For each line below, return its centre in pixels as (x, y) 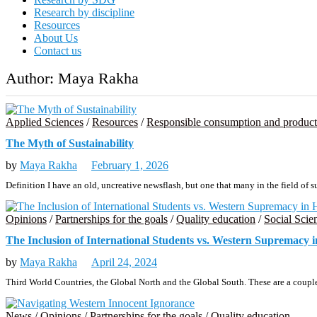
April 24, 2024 (124, 262)
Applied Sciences (45, 122)
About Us (56, 38)
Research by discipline (84, 12)
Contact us (58, 51)
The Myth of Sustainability (70, 144)
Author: (32, 78)
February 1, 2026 (130, 165)
